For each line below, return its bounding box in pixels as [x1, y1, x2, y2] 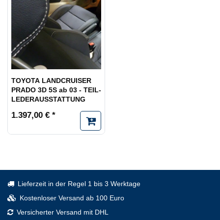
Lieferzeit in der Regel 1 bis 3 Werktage [18, 180, 140, 188]
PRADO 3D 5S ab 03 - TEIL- [11, 86, 101, 94]
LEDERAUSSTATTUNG [11, 95, 85, 104]
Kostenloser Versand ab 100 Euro [20, 194, 124, 202]
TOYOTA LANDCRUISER [11, 77, 91, 85]
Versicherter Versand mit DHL [17, 208, 109, 217]
